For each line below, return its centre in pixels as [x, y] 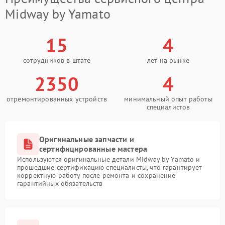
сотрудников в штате [57, 60]
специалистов [168, 107]
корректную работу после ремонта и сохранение [96, 175]
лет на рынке [168, 60]
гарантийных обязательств [60, 183]
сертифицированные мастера [93, 148]
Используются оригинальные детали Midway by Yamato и [109, 159]
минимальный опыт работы [168, 99]
